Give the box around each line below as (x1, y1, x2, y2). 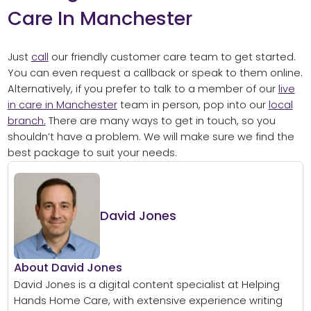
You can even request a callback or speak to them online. (7, 65, 303, 80)
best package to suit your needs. (7, 145, 177, 160)
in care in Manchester (7, 97, 117, 112)
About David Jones (13, 259, 122, 276)
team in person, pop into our (117, 97, 269, 112)
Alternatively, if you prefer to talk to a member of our (7, 81, 278, 96)
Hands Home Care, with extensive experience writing (13, 293, 283, 308)
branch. (7, 113, 46, 128)
